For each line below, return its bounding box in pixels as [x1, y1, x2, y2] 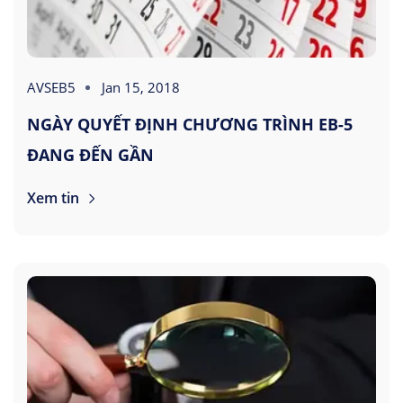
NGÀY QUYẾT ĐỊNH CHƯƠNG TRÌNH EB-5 [27, 112, 353, 135]
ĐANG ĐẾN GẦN [27, 143, 154, 166]
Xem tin [27, 187, 83, 208]
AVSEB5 [27, 77, 76, 96]
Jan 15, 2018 [102, 77, 180, 96]
